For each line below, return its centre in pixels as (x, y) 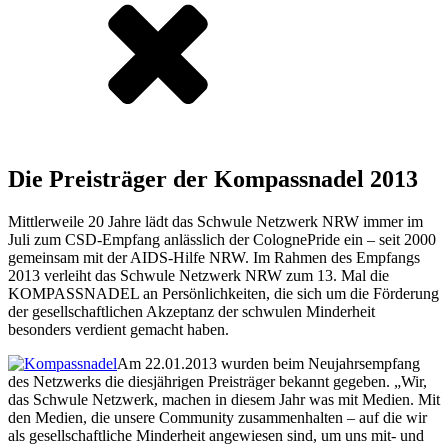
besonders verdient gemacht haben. (118, 329)
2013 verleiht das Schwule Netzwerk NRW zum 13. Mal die (198, 275)
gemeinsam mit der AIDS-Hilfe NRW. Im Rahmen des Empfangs (214, 257)
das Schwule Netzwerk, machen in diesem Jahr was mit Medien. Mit (224, 399)
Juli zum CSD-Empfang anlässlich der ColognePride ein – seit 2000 (222, 239)
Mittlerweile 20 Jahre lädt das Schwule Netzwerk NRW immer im (215, 221)
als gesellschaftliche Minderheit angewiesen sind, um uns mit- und (216, 435)
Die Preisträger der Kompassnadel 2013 (213, 178)
